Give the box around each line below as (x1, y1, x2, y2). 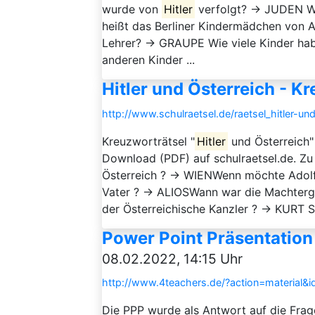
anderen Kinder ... (102, 53, 195, 67)
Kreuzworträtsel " (102, 134, 195, 148)
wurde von (102, 2, 162, 16)
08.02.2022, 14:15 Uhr (102, 250, 243, 267)
